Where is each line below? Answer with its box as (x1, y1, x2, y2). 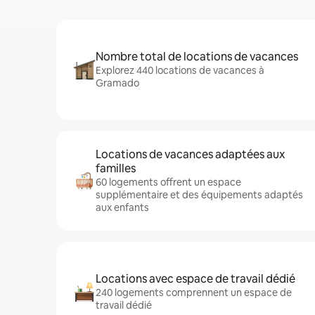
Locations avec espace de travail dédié (96, 271, 295, 286)
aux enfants (96, 201, 149, 214)
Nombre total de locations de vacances (96, 49, 298, 64)
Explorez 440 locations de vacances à (96, 64, 264, 77)
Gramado (96, 77, 139, 89)
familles (96, 161, 136, 176)
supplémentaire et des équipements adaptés (96, 188, 303, 201)
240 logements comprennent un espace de (96, 286, 292, 299)
